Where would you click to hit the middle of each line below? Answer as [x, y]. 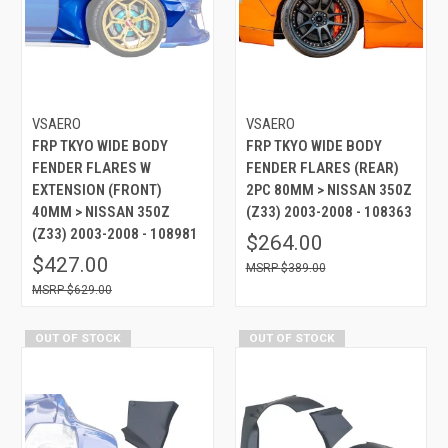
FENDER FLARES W [91, 167]
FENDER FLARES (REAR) [322, 167]
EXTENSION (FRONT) [97, 189]
